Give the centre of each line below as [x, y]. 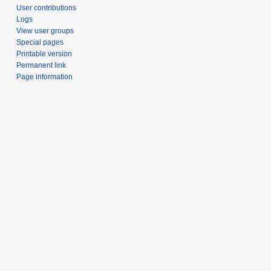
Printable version [44, 54]
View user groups [45, 31]
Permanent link [41, 66]
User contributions [47, 8]
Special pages [40, 43]
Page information [45, 77]
